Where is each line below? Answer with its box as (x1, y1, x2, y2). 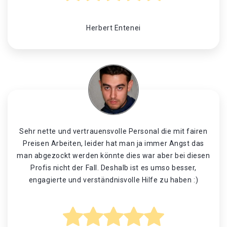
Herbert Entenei (86, 24, 141, 32)
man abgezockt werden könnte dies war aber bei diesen (17, 152, 210, 160)
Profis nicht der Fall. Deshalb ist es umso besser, (30, 164, 197, 172)
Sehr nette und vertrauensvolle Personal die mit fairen (19, 127, 208, 135)
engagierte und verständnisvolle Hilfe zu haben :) (28, 176, 199, 184)
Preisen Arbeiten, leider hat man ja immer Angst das (23, 139, 204, 147)
